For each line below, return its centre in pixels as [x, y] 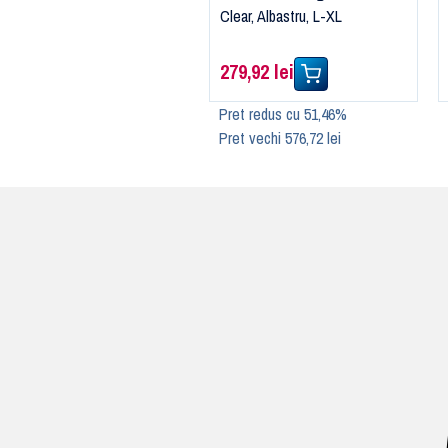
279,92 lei [256, 72]
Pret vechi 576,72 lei [279, 138]
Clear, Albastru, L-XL [280, 15]
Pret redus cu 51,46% [282, 114]
